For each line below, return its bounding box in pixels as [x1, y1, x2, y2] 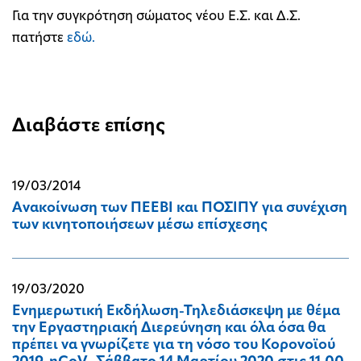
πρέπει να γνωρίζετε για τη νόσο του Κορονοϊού [12, 338, 335, 353]
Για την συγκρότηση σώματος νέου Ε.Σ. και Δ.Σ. [12, 10, 301, 23]
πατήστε [12, 31, 67, 45]
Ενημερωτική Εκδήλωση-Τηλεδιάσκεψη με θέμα [12, 304, 340, 319]
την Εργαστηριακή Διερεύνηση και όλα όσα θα [12, 321, 326, 336]
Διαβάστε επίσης [12, 117, 166, 136]
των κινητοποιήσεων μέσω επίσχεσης [12, 218, 268, 233]
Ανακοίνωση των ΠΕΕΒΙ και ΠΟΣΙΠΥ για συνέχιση [12, 201, 347, 216]
